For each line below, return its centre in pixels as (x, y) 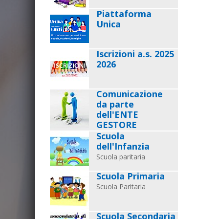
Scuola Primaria (131, 176)
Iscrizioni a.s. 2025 (135, 54)
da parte (115, 104)
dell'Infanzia (123, 146)
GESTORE (117, 125)
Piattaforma (124, 14)
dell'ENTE (117, 114)
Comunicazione (130, 94)
